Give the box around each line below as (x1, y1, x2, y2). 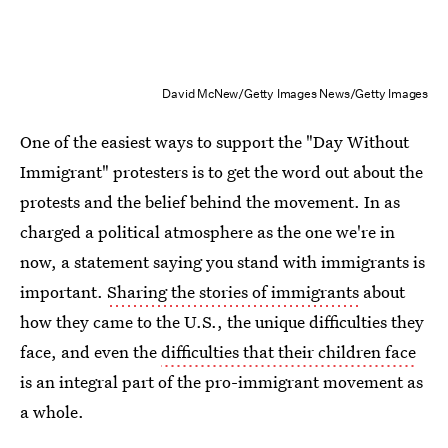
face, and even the (20, 340, 161, 363)
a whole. (20, 400, 84, 423)
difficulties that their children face (161, 340, 416, 363)
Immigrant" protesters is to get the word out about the (20, 160, 423, 183)
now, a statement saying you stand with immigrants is (20, 250, 425, 273)
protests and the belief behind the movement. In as (20, 190, 400, 213)
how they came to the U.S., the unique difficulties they (20, 310, 424, 333)
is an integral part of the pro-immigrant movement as (20, 370, 423, 393)
